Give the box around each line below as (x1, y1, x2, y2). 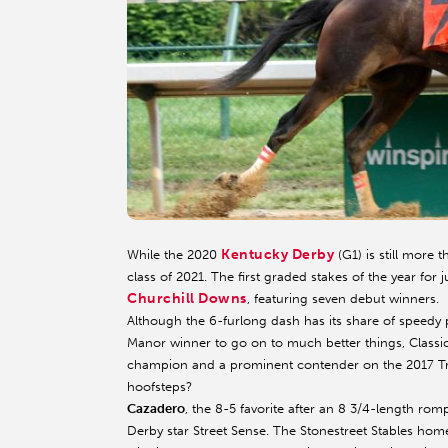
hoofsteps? (127, 379, 192, 395)
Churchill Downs (127, 290, 247, 308)
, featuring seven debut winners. (246, 291, 439, 307)
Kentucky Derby (221, 246, 335, 264)
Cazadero (127, 401, 185, 417)
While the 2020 (127, 247, 221, 263)
